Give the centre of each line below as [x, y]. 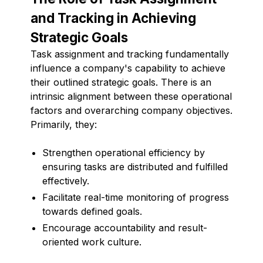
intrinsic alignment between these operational [131, 96]
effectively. [66, 181]
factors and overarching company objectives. [131, 110]
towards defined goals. [92, 211]
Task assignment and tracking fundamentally [130, 54]
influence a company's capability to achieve [128, 68]
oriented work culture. [92, 242]
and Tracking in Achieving [113, 18]
